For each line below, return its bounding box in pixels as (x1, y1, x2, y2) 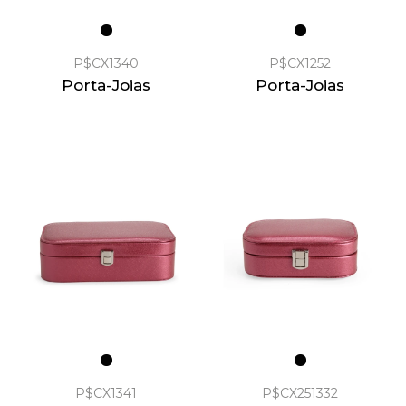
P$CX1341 (75, 384, 137, 401)
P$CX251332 (262, 384, 338, 401)
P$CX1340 (73, 54, 139, 72)
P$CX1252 (269, 54, 331, 72)
